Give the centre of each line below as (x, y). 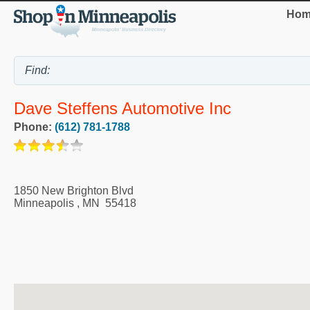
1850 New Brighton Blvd (74, 191)
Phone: (34, 127)
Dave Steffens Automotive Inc (122, 108)
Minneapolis (44, 203)
